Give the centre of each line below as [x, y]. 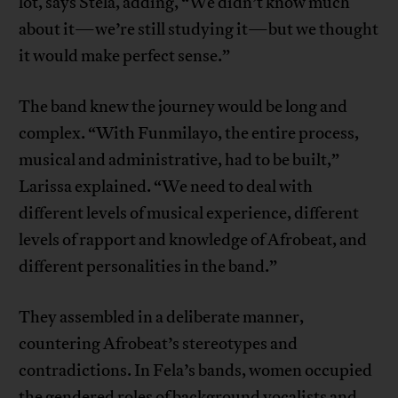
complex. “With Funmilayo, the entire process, [189, 134]
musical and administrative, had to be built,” [179, 160]
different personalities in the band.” [148, 267]
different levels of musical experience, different [189, 214]
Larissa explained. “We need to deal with [166, 187]
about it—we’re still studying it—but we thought [199, 30]
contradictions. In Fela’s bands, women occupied [196, 371]
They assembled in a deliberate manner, [162, 318]
